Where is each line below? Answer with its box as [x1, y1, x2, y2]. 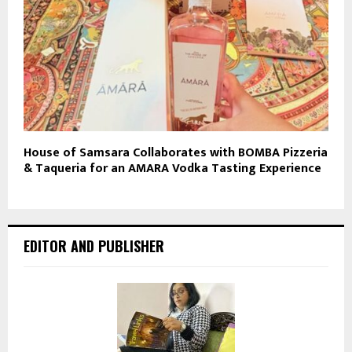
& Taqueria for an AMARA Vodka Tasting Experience [24, 158, 321, 180]
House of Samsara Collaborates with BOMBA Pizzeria [24, 142, 328, 164]
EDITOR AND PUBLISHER [24, 236, 164, 257]
